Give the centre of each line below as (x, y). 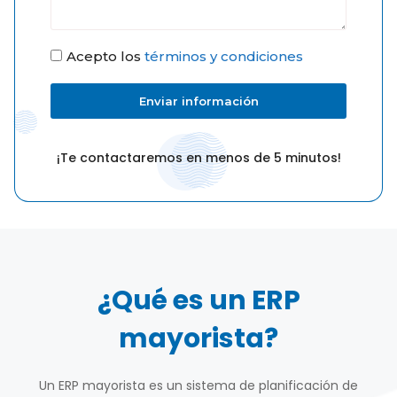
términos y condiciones (224, 56)
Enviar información (198, 101)
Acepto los (105, 56)
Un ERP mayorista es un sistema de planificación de (198, 385)
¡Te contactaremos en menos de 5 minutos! (198, 157)
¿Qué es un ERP (198, 300)
